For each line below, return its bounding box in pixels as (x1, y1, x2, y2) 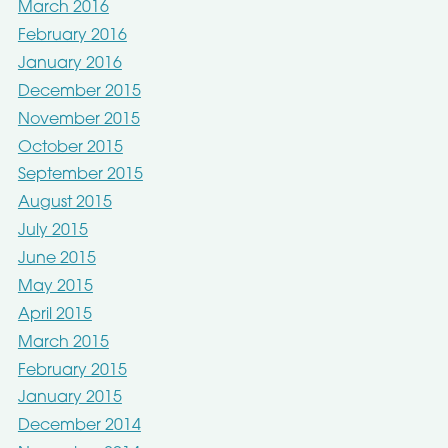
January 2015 (17, 390, 122, 407)
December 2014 (17, 418, 141, 435)
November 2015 (17, 111, 140, 128)
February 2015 (17, 362, 127, 379)
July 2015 (17, 223, 88, 240)
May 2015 (17, 278, 93, 295)
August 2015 (17, 195, 112, 212)
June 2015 (17, 251, 96, 268)
